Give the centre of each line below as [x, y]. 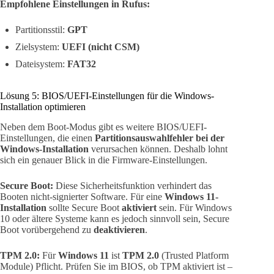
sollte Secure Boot [84, 207]
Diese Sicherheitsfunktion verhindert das [132, 185]
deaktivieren [119, 229]
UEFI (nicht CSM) [101, 47]
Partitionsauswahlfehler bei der [160, 138]
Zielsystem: [39, 47]
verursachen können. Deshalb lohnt [158, 149]
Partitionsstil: [41, 30]
